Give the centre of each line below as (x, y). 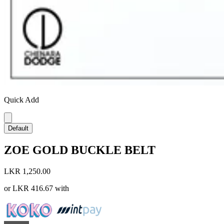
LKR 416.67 (33, 188)
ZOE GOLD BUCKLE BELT (80, 150)
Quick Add (21, 100)
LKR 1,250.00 (27, 171)
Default (18, 128)
